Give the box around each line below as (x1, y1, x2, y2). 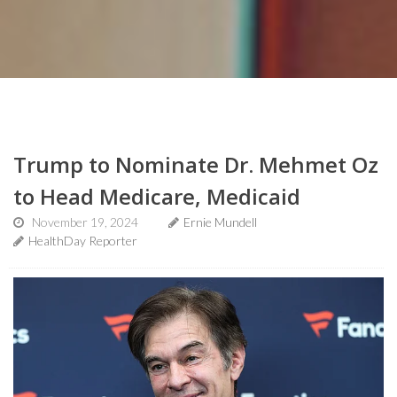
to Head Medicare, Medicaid (13, 182, 300, 211)
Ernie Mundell (183, 214, 257, 230)
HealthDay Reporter (28, 233, 137, 248)
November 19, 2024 (32, 214, 138, 230)
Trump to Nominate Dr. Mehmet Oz (13, 150, 378, 179)
